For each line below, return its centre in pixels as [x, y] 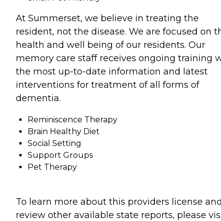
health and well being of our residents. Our [110, 45]
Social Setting [55, 143]
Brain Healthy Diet [64, 131]
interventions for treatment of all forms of [108, 85]
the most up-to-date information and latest [112, 71]
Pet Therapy [52, 167]
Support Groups [60, 155]
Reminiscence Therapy [73, 119]
